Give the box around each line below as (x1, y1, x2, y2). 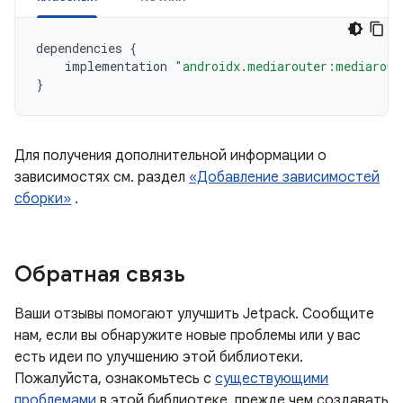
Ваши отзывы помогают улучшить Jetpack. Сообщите (14, 305, 374, 323)
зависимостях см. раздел (14, 168, 189, 186)
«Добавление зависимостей (189, 168, 380, 186)
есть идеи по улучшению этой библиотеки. (14, 348, 303, 366)
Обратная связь (14, 261, 185, 288)
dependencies (36, 40, 122, 57)
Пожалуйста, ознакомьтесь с (14, 370, 215, 388)
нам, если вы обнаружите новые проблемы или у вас (14, 327, 361, 345)
